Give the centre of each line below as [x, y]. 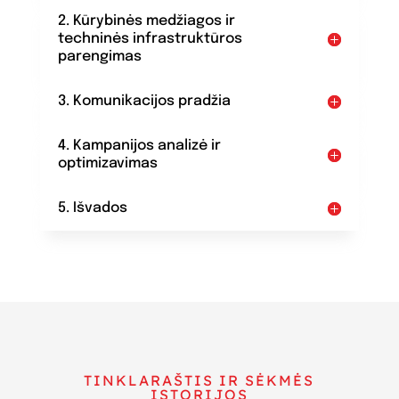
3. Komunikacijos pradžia [144, 101]
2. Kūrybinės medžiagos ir [146, 20]
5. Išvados [92, 208]
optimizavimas [107, 163]
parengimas [99, 56]
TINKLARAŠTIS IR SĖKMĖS [199, 380]
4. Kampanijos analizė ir [139, 145]
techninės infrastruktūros [150, 38]
